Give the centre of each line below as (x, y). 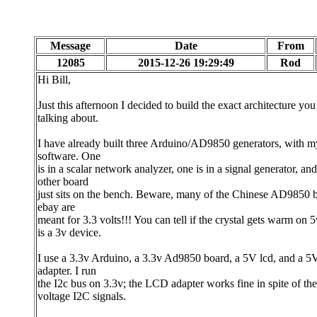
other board (63, 181)
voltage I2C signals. (82, 296)
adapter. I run (67, 271)
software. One (69, 156)
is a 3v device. (69, 232)
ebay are (56, 207)
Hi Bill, (54, 80)
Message (70, 46)
